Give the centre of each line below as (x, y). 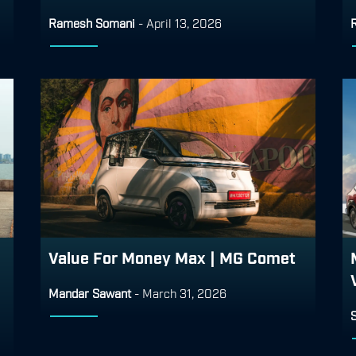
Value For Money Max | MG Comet (172, 256)
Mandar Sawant (90, 292)
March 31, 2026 (184, 292)
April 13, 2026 (184, 22)
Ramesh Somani (92, 22)
